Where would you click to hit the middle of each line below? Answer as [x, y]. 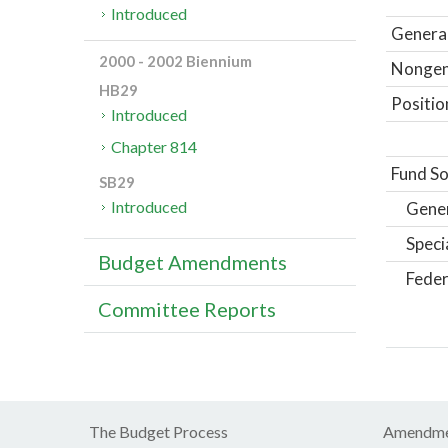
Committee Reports [187, 309]
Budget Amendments [192, 262]
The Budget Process [158, 431]
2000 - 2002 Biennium [175, 61]
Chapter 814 [154, 147]
